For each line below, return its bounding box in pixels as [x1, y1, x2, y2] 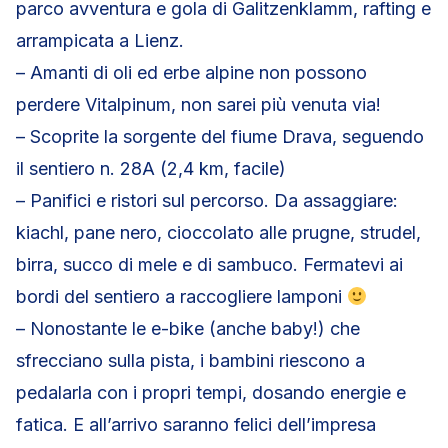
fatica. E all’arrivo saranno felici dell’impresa [16, 414, 376, 436]
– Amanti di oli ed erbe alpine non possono [16, 62, 367, 84]
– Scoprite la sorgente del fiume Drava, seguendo [16, 126, 424, 148]
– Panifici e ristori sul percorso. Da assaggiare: [16, 190, 398, 212]
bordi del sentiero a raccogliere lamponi [16, 286, 347, 308]
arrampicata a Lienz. [16, 30, 184, 52]
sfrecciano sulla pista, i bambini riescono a [16, 350, 365, 372]
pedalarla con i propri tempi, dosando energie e [16, 382, 406, 404]
